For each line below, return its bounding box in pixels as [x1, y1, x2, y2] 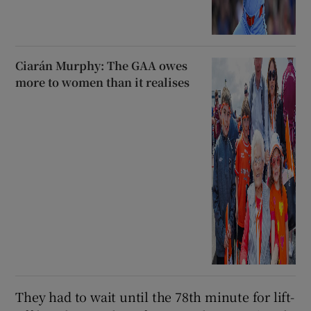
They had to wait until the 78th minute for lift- [15, 287, 294, 306]
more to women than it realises [15, 74, 190, 91]
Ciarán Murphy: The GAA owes [15, 58, 188, 74]
